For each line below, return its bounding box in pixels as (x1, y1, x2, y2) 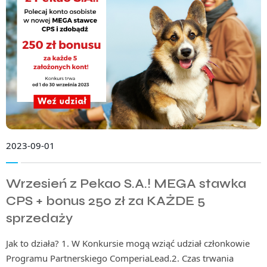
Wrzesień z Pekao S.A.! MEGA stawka (6, 176, 246, 191)
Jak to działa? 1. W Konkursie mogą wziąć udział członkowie (6, 237, 250, 249)
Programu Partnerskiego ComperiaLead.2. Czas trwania (6, 252, 234, 264)
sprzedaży (6, 210, 73, 226)
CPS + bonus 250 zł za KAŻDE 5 (6, 193, 205, 209)
